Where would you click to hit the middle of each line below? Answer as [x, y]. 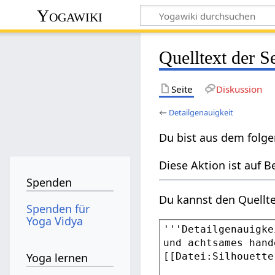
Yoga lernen [57, 258]
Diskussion [239, 89]
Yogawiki [70, 15]
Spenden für [58, 208]
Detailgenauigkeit [201, 112]
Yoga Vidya [55, 221]
